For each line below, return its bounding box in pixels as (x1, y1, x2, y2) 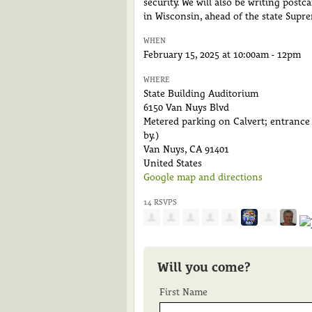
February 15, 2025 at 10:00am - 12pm (143, 49, 301, 61)
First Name (159, 286, 208, 298)
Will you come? (157, 260, 251, 275)
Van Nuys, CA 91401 (143, 143, 229, 155)
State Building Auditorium (143, 88, 258, 100)
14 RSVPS (143, 196, 177, 207)
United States (143, 157, 202, 169)
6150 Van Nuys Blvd (143, 102, 229, 114)
